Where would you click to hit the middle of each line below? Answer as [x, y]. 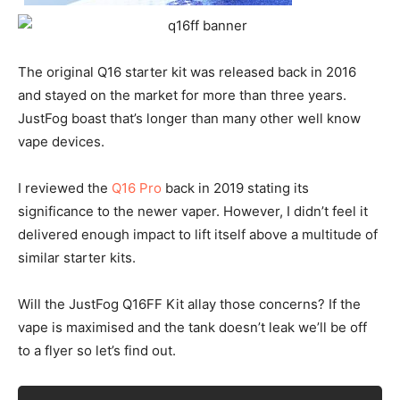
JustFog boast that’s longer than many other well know [189, 118]
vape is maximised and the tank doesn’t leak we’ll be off [192, 327]
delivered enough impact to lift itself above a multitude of [198, 234]
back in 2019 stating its [235, 187]
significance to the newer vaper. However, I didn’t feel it [193, 211]
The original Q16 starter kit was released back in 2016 [187, 71]
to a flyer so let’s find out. [97, 350]
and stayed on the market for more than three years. [182, 95]
